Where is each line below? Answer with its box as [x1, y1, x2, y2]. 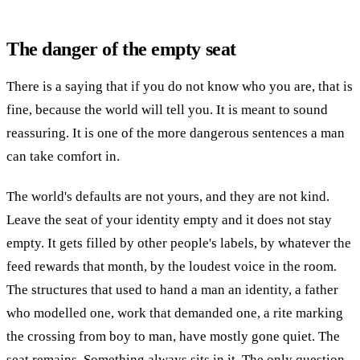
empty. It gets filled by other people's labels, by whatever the [6, 235, 351, 252]
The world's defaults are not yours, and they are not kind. [6, 189, 329, 205]
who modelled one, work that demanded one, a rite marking [6, 305, 343, 321]
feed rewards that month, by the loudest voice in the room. [6, 259, 337, 275]
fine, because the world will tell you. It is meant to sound [6, 101, 328, 117]
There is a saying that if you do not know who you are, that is [6, 78, 353, 94]
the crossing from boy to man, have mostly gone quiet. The [6, 329, 340, 345]
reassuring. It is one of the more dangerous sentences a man [6, 125, 345, 141]
